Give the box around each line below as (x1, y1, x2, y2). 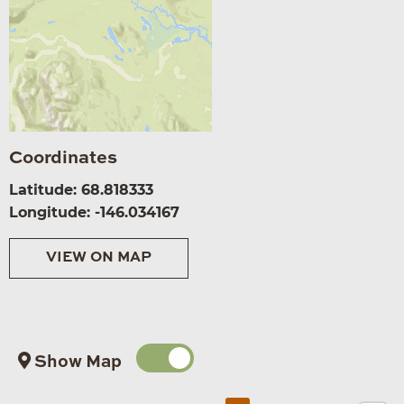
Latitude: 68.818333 (9, 180, 153, 198)
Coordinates (9, 149, 117, 168)
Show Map (31, 353, 122, 371)
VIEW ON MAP (46, 251, 151, 266)
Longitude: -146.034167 (9, 203, 179, 221)
